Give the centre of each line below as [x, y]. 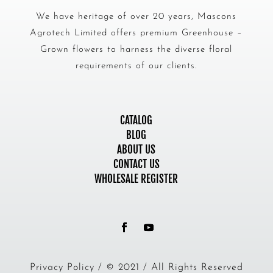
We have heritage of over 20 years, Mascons [136, 16]
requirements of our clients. [136, 66]
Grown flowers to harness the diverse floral [136, 49]
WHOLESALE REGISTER [136, 179]
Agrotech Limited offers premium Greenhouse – [136, 33]
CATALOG [136, 120]
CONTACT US [136, 164]
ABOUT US [136, 149]
